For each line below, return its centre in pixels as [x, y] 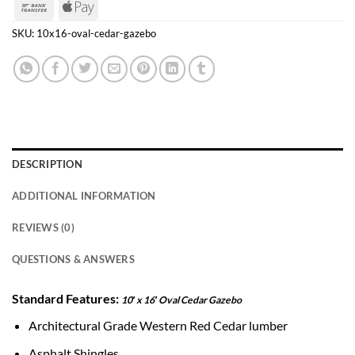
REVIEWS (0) [43, 228]
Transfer [72, 26]
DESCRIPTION [47, 164]
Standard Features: [67, 298]
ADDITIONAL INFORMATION [84, 196]
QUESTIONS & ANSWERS [73, 260]
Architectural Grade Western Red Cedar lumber [158, 325]
